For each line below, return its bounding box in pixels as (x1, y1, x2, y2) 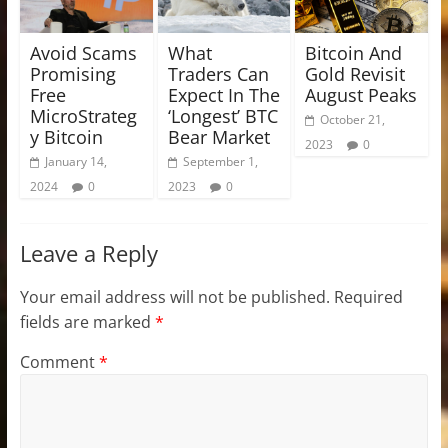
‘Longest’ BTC (167, 103, 278, 128)
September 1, (182, 152, 258, 170)
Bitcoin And (305, 40, 403, 65)
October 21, (320, 110, 386, 128)
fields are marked (19, 310, 155, 333)
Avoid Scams (29, 40, 137, 65)
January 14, (44, 152, 107, 170)
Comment (19, 350, 99, 373)
